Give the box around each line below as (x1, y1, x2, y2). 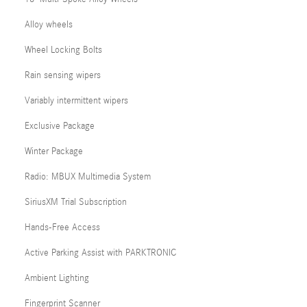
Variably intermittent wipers (25, 95, 128, 106)
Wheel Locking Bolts (25, 45, 102, 56)
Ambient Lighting (25, 273, 89, 284)
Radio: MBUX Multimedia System (25, 171, 151, 182)
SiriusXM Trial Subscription (25, 197, 127, 208)
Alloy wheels (25, 19, 73, 30)
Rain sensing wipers (25, 70, 101, 81)
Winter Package (25, 146, 83, 157)
